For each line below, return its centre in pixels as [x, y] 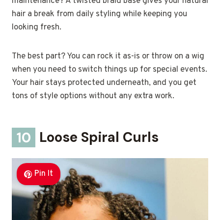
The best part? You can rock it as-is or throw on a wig [108, 57]
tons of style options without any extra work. [93, 96]
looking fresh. [37, 28]
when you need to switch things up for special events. [110, 70]
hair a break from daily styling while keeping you [99, 14]
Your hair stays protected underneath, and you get [104, 83]
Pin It [43, 174]
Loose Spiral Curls [97, 137]
